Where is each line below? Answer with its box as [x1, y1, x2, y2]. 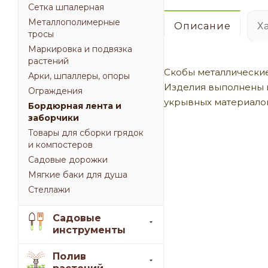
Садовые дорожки [28, 154, 108, 166]
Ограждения [28, 86, 83, 97]
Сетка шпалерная [28, 2, 104, 13]
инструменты [53, 224, 126, 236]
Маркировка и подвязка [28, 44, 132, 55]
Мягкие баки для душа [28, 169, 127, 181]
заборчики [28, 112, 79, 124]
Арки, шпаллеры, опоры [28, 71, 130, 82]
